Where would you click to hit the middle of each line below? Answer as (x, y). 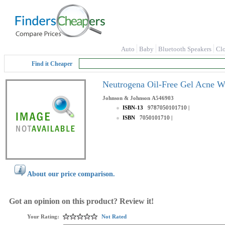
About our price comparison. (71, 174)
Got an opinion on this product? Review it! (81, 201)
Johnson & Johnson (126, 98)
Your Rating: (43, 216)
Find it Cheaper (52, 64)
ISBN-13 (134, 107)
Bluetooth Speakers (185, 49)
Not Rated (114, 216)
